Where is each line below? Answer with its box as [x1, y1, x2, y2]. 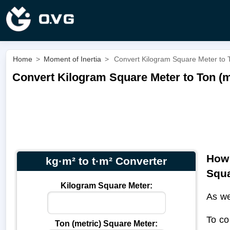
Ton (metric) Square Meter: [55, 219, 158, 228]
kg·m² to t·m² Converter [46, 155, 167, 167]
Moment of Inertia [44, 55, 101, 63]
